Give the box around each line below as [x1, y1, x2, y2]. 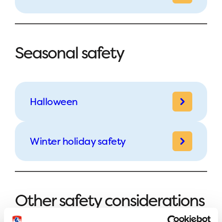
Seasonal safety [15, 41, 124, 64]
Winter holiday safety [30, 134, 126, 148]
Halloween [30, 94, 78, 108]
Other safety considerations [15, 189, 204, 212]
